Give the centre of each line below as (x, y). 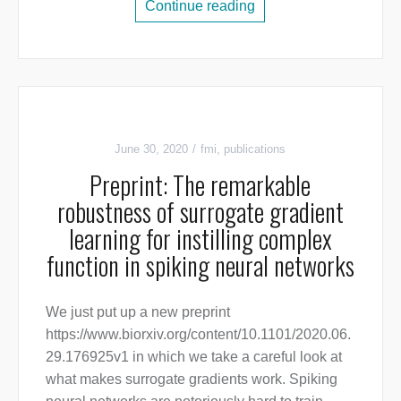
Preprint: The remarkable (200, 185)
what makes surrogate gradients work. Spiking (191, 380)
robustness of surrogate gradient (200, 212)
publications (255, 149)
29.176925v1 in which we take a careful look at (193, 357)
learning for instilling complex (200, 239)
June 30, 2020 (152, 149)
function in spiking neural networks (200, 266)
